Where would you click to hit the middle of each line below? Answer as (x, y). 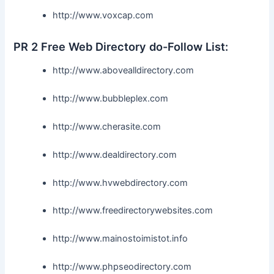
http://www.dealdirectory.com (115, 154)
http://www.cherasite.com (107, 126)
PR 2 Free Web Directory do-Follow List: (121, 46)
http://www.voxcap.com (103, 16)
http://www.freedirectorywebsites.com (133, 211)
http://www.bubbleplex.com (111, 98)
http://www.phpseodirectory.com (122, 267)
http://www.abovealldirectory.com (124, 71)
